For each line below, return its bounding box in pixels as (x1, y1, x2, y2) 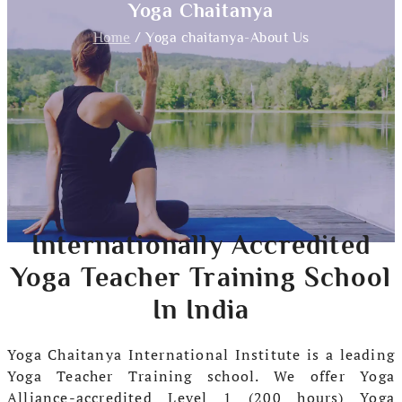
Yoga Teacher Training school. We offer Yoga (7, 365, 395, 386)
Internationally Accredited (31, 229, 371, 260)
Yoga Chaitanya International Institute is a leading (7, 344, 395, 364)
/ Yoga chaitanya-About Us (130, 29, 310, 46)
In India (152, 293, 250, 325)
